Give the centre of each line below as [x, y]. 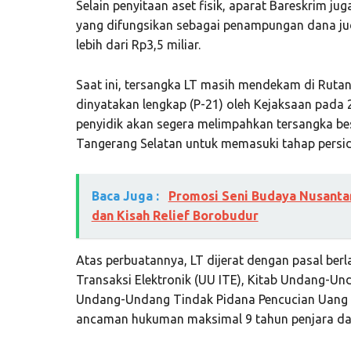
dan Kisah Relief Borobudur [175, 215]
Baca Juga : [127, 195]
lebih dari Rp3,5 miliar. [138, 44]
